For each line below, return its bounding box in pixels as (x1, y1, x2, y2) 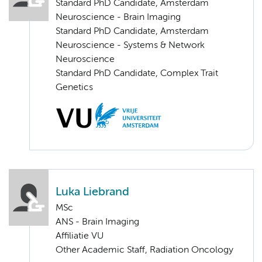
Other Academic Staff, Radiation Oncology (56, 246, 233, 256)
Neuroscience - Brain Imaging (56, 13, 181, 23)
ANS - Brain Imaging (56, 218, 139, 227)
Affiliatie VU (56, 232, 104, 242)
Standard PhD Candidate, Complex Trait (56, 69, 218, 79)
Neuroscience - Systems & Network (56, 41, 205, 51)
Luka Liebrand (56, 187, 129, 198)
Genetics (56, 83, 93, 93)
